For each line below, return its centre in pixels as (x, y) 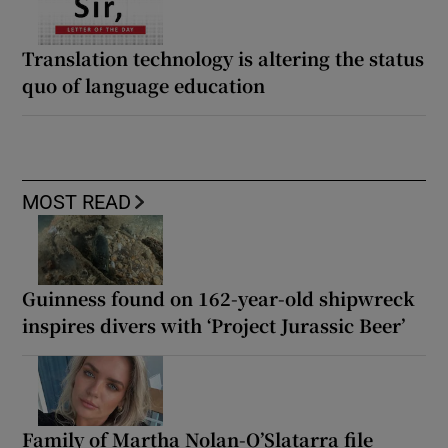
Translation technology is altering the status (223, 57)
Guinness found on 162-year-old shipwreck (219, 297)
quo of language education (144, 84)
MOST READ (77, 201)
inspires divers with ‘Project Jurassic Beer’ (214, 324)
